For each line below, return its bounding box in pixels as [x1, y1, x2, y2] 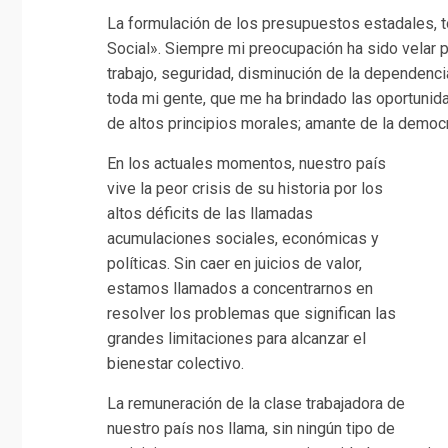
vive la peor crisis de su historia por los [107, 178, 383, 198]
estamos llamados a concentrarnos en [107, 278, 373, 298]
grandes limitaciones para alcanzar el [107, 328, 366, 348]
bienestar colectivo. [107, 353, 244, 373]
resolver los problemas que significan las [107, 303, 396, 323]
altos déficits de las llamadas [107, 203, 313, 223]
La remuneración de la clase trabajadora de [107, 393, 405, 413]
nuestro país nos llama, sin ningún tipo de [107, 418, 395, 438]
